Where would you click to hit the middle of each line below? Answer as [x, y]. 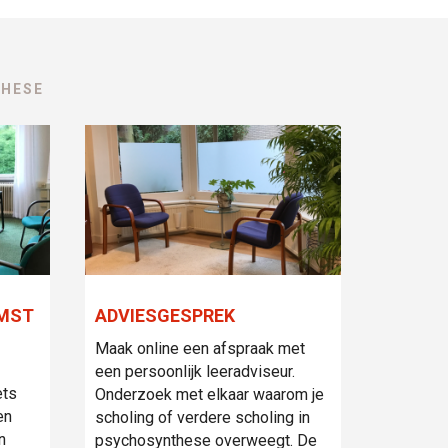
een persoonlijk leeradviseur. [194, 371]
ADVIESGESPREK [164, 315]
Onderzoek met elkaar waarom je [209, 394]
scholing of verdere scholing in [202, 417]
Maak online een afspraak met [199, 348]
